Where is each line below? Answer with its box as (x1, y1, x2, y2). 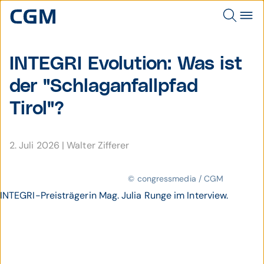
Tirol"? (9, 99, 65, 118)
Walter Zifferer (67, 139, 130, 151)
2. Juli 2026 (9, 139, 62, 151)
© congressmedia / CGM (128, 173, 224, 184)
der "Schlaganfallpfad (9, 77, 198, 96)
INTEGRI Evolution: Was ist (9, 54, 243, 74)
